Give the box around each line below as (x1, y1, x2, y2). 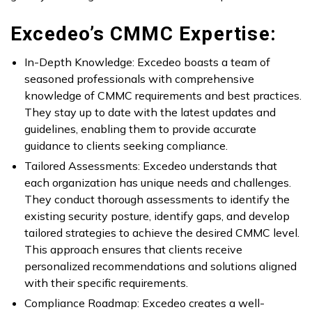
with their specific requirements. (24, 276, 188, 290)
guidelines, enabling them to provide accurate (24, 122, 256, 136)
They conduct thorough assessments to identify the (24, 192, 290, 207)
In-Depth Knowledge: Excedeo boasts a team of (24, 55, 270, 70)
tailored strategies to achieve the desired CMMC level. (24, 226, 299, 240)
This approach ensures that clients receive (24, 242, 242, 257)
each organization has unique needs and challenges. (24, 175, 291, 190)
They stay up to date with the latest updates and (24, 105, 276, 120)
